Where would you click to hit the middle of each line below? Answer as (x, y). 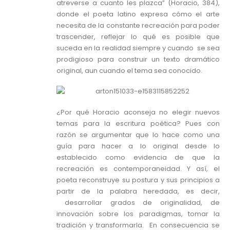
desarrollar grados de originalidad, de (138, 202)
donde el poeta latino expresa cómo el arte (138, 14)
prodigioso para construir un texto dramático (138, 59)
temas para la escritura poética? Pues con (138, 123)
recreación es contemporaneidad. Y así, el (138, 168)
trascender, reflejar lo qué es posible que (138, 36)
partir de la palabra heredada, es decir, (138, 191)
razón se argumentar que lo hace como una (138, 135)
